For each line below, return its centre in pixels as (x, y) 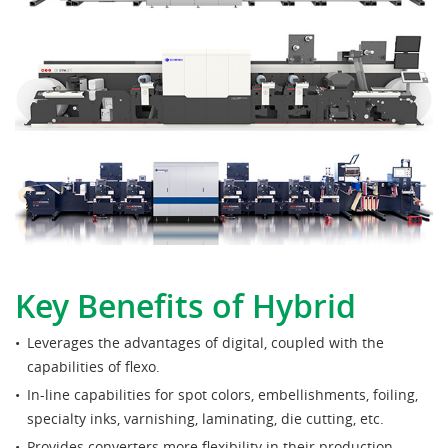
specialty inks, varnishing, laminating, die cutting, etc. (205, 418)
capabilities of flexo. (93, 366)
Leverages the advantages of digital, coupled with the (205, 342)
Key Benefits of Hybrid (185, 305)
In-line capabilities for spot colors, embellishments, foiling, (222, 394)
